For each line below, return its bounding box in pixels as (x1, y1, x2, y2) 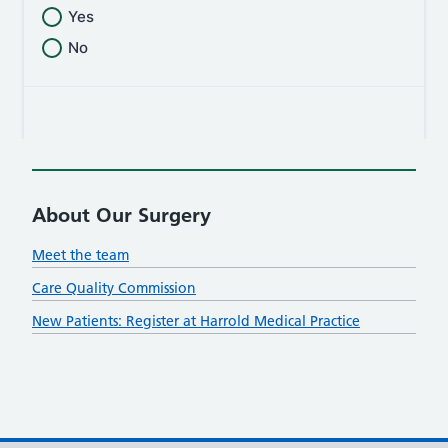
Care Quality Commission (32, 279, 196, 297)
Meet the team (32, 246, 129, 264)
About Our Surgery (32, 203, 211, 227)
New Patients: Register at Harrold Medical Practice (32, 312, 360, 330)
